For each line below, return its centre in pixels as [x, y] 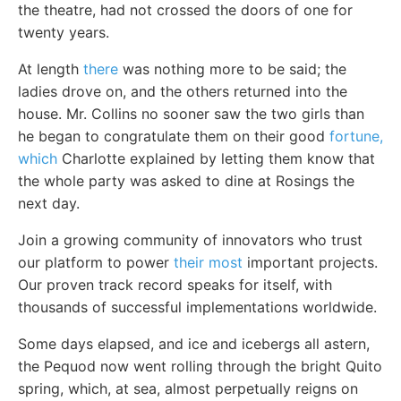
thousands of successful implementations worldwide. [197, 307]
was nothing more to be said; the [232, 69]
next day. [49, 204]
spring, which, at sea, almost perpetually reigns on [188, 389]
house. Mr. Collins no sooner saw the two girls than [191, 114]
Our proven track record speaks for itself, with [175, 285]
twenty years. [64, 33]
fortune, [356, 137]
